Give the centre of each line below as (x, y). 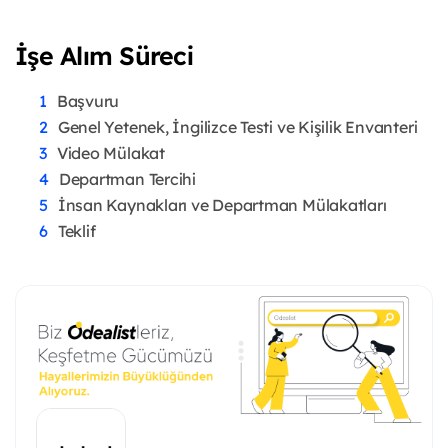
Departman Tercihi (127, 178)
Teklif (76, 230)
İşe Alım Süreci (104, 55)
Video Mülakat (110, 152)
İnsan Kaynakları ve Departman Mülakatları (222, 204)
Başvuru (88, 100)
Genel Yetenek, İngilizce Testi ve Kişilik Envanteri (237, 126)
